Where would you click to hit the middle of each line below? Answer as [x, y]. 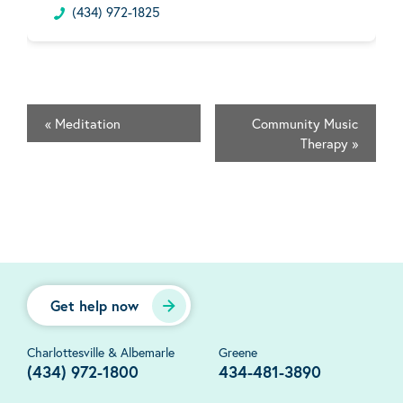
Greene [238, 353]
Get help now [94, 306]
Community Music [305, 124]
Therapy [326, 143]
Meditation [86, 124]
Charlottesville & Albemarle [101, 353]
